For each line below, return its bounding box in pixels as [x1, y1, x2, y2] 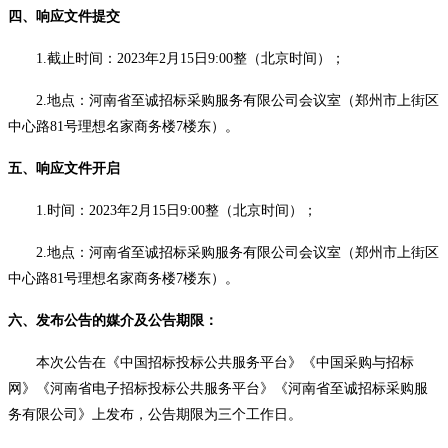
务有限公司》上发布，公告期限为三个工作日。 [8, 407, 302, 423]
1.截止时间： [36, 51, 117, 67]
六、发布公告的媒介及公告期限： [8, 313, 218, 329]
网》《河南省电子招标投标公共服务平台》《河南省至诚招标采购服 [8, 381, 428, 397]
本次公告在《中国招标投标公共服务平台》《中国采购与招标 [36, 355, 414, 371]
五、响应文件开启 [8, 161, 120, 177]
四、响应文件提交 [8, 9, 120, 25]
